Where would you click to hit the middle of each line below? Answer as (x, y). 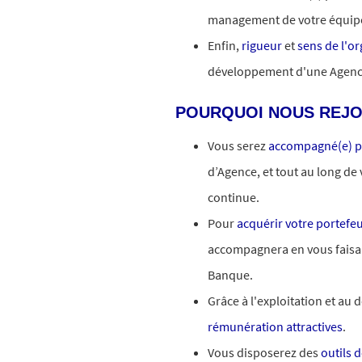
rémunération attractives (275, 326)
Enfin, (223, 45)
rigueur (262, 45)
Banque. (230, 275)
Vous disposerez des (264, 352)
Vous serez (237, 145)
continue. (234, 197)
